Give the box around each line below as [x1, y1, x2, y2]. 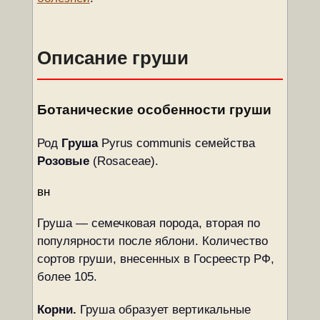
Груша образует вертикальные [76, 303, 251, 316]
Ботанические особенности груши [36, 102, 271, 117]
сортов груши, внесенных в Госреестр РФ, [36, 252, 274, 266]
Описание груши [36, 48, 189, 68]
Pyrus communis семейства [97, 136, 255, 150]
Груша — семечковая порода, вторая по [36, 216, 260, 230]
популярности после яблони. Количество [36, 234, 268, 248]
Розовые [36, 154, 89, 168]
